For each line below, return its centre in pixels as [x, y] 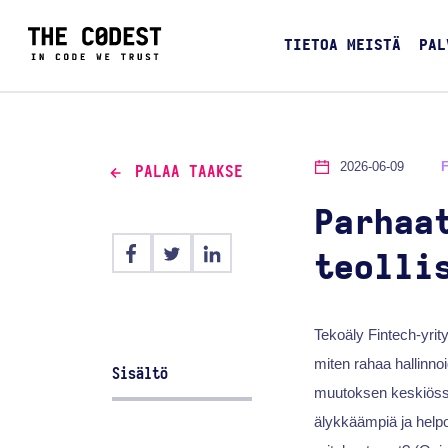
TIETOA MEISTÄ [342, 46]
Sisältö [140, 373]
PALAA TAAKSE [188, 172]
